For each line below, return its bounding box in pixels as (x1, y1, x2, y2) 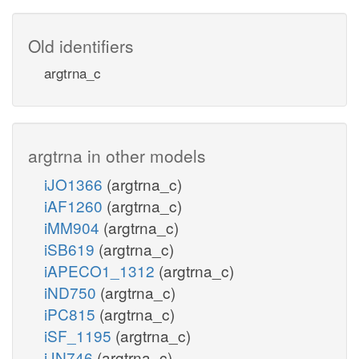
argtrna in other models (28, 143, 206, 167)
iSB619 (44, 237, 99, 260)
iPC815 (44, 302, 99, 325)
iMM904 (44, 216, 103, 238)
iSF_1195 (44, 324, 115, 346)
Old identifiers (28, 33, 134, 58)
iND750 (44, 280, 100, 303)
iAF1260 (44, 194, 107, 216)
